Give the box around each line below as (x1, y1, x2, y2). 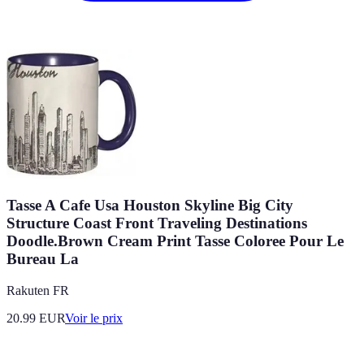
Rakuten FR (6, 284, 69, 298)
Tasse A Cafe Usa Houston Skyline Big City (6, 197, 293, 214)
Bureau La (6, 250, 79, 268)
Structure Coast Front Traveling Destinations (6, 214, 307, 232)
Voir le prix (65, 311, 123, 326)
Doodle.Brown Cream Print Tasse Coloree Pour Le (6, 232, 344, 250)
